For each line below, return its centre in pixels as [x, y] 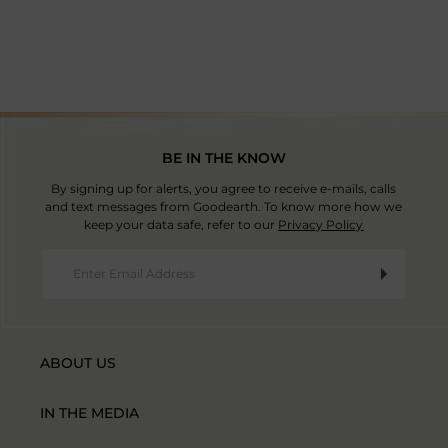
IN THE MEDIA [90, 413]
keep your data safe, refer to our [181, 224]
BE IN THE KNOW [223, 158]
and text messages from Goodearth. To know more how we [224, 206]
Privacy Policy [321, 224]
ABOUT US [78, 363]
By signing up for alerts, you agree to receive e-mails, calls [224, 188]
